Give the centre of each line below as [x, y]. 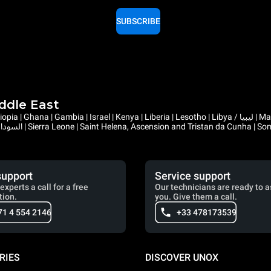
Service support [193, 176]
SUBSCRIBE [138, 21]
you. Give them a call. [196, 197]
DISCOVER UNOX [182, 258]
